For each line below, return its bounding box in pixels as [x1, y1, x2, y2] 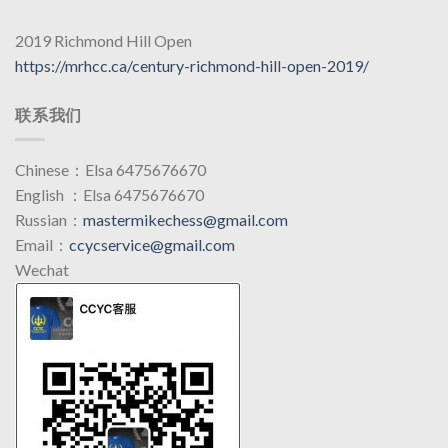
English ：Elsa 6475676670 [15, 184, 204, 204]
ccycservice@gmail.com [69, 234, 235, 254]
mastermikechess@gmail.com [83, 209, 288, 229]
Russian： [15, 209, 83, 229]
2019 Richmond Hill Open [15, 31, 192, 51]
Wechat [15, 259, 69, 279]
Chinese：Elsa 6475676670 [15, 159, 206, 179]
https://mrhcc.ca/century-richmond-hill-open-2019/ [15, 56, 369, 76]
